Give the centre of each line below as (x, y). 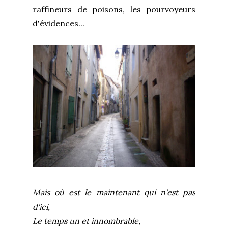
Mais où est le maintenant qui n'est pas (114, 193)
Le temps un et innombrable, (89, 221)
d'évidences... (59, 24)
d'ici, (44, 207)
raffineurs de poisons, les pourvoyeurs (114, 9)
